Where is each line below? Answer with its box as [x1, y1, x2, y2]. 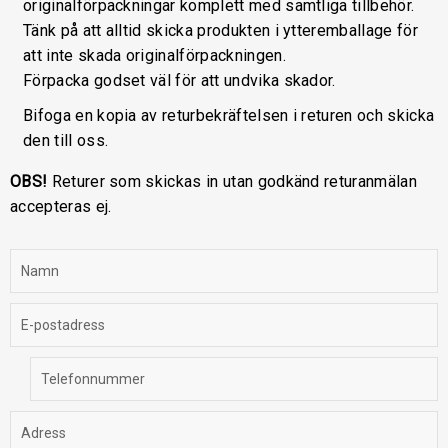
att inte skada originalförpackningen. [23, 45, 297, 65]
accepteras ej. [10, 196, 112, 216]
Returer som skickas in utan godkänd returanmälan [47, 171, 417, 191]
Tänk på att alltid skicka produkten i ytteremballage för [23, 20, 418, 40]
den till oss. [23, 130, 109, 150]
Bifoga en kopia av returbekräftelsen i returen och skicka [23, 105, 435, 125]
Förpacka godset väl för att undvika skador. [23, 70, 336, 90]
